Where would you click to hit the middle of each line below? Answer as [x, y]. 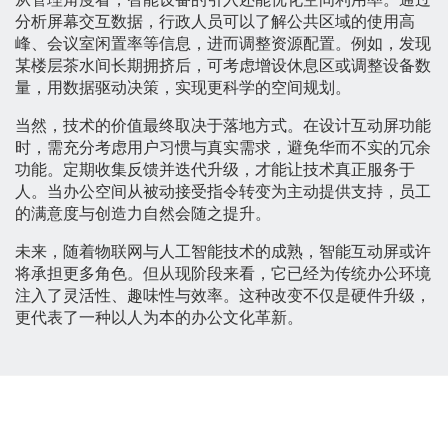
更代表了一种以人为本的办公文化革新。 [159, 318]
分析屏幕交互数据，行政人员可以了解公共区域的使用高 [215, 22]
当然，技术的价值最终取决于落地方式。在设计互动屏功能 [223, 126]
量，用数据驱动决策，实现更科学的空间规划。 [183, 88]
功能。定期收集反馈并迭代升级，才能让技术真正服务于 [215, 170]
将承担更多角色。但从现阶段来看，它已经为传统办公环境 [223, 274]
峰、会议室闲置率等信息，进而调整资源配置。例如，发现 [223, 44]
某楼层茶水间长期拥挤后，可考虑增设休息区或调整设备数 [223, 66]
